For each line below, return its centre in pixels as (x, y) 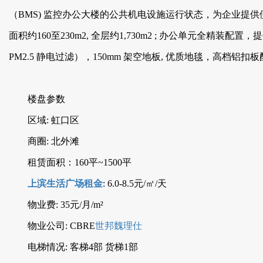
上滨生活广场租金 (65, 183)
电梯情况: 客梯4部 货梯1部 (83, 247)
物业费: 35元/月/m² (65, 205)
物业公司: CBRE (61, 226)
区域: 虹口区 (53, 120)
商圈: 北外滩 (53, 141)
